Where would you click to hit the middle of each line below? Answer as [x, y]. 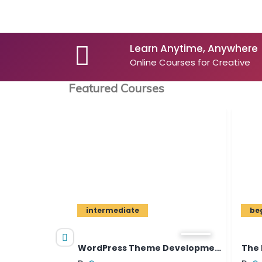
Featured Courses [116, 88]
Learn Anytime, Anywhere [194, 49]
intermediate [88, 211]
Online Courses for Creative [190, 62]
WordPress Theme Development [193, 248]
